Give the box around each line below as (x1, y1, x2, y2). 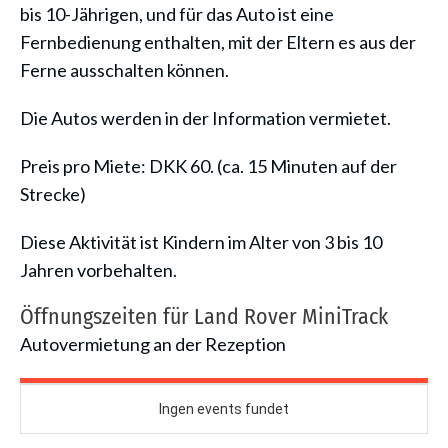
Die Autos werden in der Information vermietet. (20, 107, 391, 129)
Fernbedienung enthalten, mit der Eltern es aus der (20, 31, 416, 53)
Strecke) (20, 183, 86, 205)
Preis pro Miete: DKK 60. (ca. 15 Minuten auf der (20, 155, 397, 177)
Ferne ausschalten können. (20, 59, 229, 81)
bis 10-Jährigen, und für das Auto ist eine (20, 3, 334, 25)
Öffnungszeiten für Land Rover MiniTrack (20, 304, 388, 330)
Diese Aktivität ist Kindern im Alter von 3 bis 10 (20, 231, 382, 253)
